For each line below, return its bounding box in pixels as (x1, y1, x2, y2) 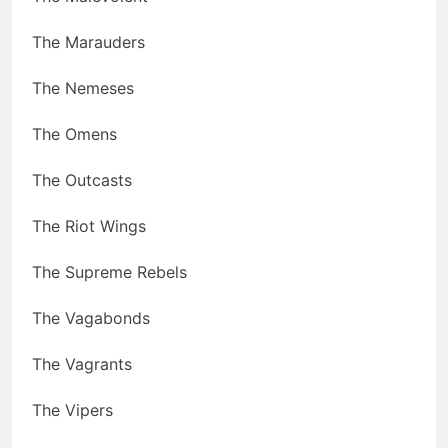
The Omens (32, 124, 117, 145)
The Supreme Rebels (32, 262, 187, 283)
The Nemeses (32, 78, 134, 99)
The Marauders (32, 32, 145, 53)
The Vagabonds (32, 308, 150, 329)
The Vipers (32, 400, 113, 421)
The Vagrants (32, 354, 132, 375)
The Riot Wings (32, 216, 146, 237)
